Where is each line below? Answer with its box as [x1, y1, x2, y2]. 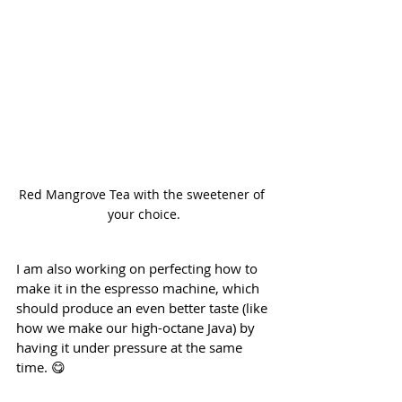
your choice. [107, 205, 180, 223]
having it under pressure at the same [16, 338, 246, 357]
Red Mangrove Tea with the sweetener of [19, 186, 268, 204]
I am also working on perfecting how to [16, 259, 261, 278]
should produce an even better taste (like [16, 299, 271, 318]
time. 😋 [16, 358, 66, 377]
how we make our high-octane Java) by [16, 319, 258, 337]
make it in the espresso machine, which [16, 279, 263, 298]
